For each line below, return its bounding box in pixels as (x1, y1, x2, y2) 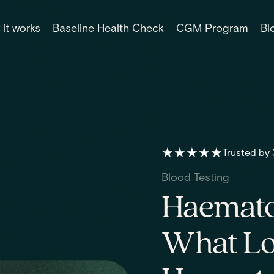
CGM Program (176, 21, 248, 35)
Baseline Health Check (52, 21, 164, 35)
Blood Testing (161, 171, 229, 184)
